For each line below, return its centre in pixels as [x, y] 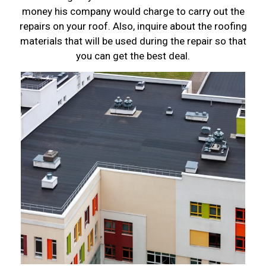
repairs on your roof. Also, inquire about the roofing [133, 26]
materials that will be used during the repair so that [133, 41]
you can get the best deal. [133, 56]
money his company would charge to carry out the [133, 12]
